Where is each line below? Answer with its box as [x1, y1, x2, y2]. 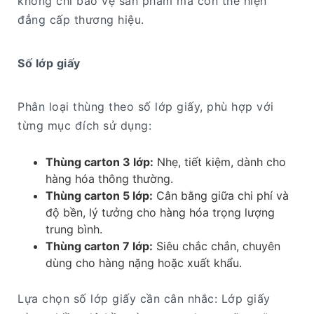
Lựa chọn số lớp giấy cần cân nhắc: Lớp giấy [18, 291, 271, 306]
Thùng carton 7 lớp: [46, 238, 153, 253]
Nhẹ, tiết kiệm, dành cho [153, 154, 286, 169]
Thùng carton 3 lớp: [46, 154, 153, 169]
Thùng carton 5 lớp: [46, 188, 153, 203]
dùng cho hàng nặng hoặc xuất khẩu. [46, 255, 242, 270]
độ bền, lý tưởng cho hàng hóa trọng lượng [46, 205, 275, 219]
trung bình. [46, 221, 102, 236]
